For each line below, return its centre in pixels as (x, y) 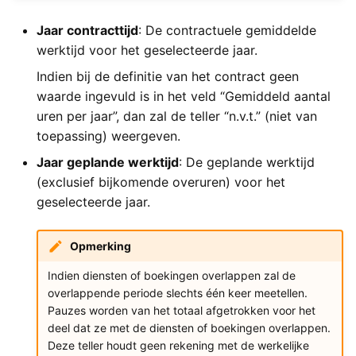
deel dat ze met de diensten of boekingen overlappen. (189, 327)
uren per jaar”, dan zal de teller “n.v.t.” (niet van (177, 116)
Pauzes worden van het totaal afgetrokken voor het (181, 310)
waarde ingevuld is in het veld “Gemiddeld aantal (184, 97)
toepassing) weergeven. (108, 136)
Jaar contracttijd (87, 31)
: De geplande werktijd (247, 163)
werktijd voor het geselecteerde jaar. (147, 50)
